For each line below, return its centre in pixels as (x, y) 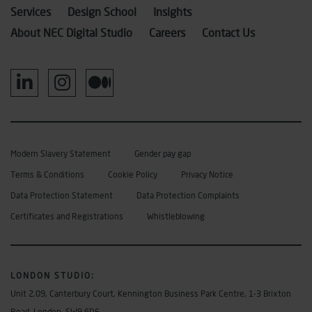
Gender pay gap (163, 154)
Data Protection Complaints (188, 196)
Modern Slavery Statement (61, 154)
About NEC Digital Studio (71, 33)
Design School (102, 12)
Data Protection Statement (62, 196)
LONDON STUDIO (51, 276)
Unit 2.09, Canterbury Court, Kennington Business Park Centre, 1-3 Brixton (151, 294)
